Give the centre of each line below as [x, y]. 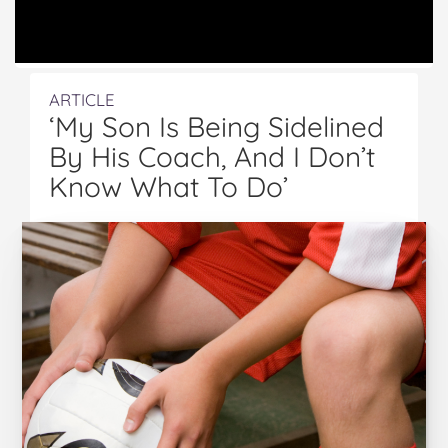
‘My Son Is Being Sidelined [216, 126]
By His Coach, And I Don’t [212, 156]
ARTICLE [82, 99]
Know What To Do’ [168, 186]
